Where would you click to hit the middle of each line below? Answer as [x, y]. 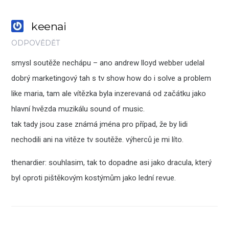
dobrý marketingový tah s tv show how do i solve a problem [111, 78]
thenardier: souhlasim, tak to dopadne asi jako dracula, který [112, 163]
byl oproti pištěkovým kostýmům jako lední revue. [94, 178]
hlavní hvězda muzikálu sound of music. [78, 109]
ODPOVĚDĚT [36, 43]
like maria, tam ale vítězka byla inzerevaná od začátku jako [109, 94]
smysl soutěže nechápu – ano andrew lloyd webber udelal [108, 63]
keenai [49, 27]
